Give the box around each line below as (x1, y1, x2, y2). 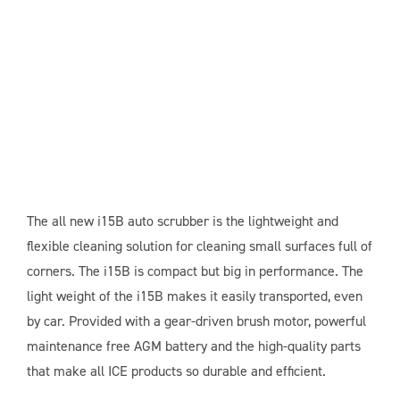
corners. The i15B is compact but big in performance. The (26, 262, 363, 281)
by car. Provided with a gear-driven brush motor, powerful (26, 312, 366, 331)
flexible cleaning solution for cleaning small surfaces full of (26, 237, 372, 256)
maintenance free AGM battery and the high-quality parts (26, 337, 361, 356)
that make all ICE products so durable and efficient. (26, 362, 326, 381)
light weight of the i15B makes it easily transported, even (26, 287, 362, 306)
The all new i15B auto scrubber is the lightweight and (26, 212, 338, 231)
